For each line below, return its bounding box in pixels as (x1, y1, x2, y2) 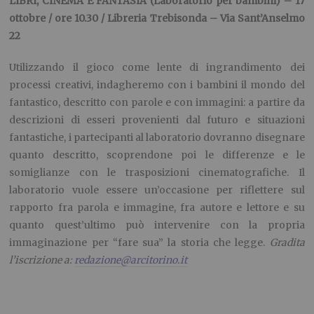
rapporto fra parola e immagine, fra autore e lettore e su (9, 201, 305, 214)
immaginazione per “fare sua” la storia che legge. (9, 236, 270, 250)
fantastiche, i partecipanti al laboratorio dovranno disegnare (9, 131, 305, 144)
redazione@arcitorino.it (74, 254, 188, 267)
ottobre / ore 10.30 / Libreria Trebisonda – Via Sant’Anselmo (9, 12, 305, 25)
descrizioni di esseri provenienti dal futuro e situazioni (9, 114, 305, 127)
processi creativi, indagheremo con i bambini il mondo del (9, 78, 305, 92)
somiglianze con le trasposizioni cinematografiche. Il (9, 166, 305, 179)
